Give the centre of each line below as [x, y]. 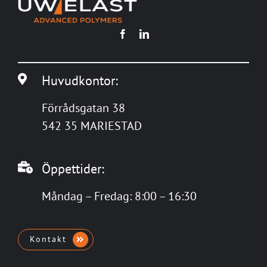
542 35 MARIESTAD [91, 125]
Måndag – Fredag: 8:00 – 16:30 [119, 196]
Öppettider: [73, 168]
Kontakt [49, 239]
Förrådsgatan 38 [83, 108]
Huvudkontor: [80, 80]
